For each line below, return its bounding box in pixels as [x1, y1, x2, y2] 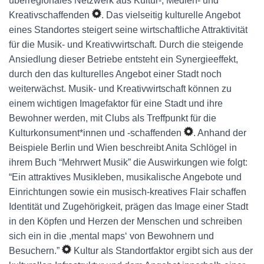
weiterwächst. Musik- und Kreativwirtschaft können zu [9, 84, 232, 94]
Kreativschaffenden [9, 10, 92, 20]
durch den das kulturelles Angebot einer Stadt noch [9, 69, 222, 79]
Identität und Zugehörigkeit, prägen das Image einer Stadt [9, 202, 248, 212]
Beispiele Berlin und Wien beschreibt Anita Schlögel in [9, 143, 237, 153]
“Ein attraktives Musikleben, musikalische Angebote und [9, 172, 242, 182]
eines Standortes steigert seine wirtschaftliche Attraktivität [9, 25, 247, 35]
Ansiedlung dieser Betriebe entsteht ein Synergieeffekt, [9, 54, 238, 64]
